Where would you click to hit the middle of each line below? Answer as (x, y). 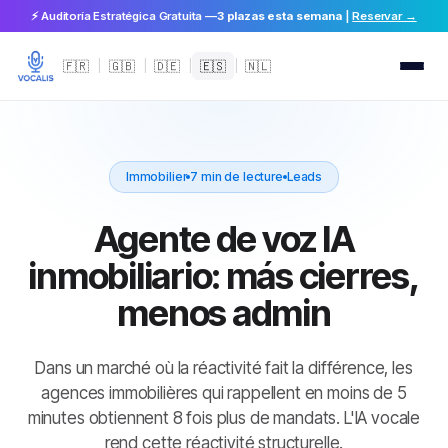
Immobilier (156, 176)
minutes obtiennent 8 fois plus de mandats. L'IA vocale (224, 418)
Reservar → (384, 16)
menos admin (224, 313)
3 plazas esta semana (279, 16)
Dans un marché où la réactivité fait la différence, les (224, 368)
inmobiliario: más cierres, (224, 276)
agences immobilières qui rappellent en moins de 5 (224, 393)
